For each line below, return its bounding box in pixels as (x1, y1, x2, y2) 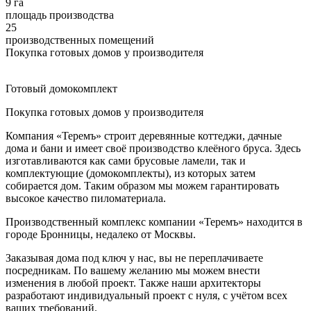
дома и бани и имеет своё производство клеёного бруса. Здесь (6, 142, 301, 155)
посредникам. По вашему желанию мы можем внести (6, 264, 260, 277)
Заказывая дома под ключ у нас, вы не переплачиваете (6, 252, 263, 264)
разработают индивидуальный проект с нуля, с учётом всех (6, 289, 287, 302)
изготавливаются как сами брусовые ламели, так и (6, 155, 246, 167)
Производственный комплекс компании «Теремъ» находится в (6, 216, 303, 228)
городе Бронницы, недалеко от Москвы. (6, 228, 196, 241)
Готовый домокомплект (6, 83, 117, 95)
